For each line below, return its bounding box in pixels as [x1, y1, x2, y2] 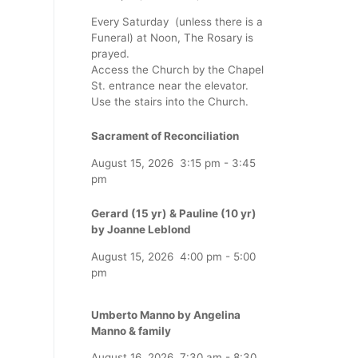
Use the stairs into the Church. [91, 94, 249, 108]
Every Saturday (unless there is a [91, 14, 263, 28]
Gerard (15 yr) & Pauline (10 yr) [91, 207, 257, 221]
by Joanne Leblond [91, 223, 191, 237]
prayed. [91, 46, 129, 60]
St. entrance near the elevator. [91, 78, 252, 92]
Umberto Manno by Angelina [91, 308, 241, 322]
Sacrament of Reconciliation [91, 129, 239, 143]
